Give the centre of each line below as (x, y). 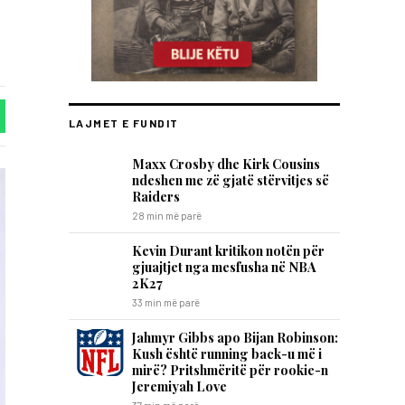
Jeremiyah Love (179, 386)
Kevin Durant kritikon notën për (228, 250)
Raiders (156, 196)
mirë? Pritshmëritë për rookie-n (230, 370)
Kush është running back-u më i (227, 353)
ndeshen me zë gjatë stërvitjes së (231, 180)
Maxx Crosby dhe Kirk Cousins (226, 164)
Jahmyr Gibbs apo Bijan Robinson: (235, 337)
